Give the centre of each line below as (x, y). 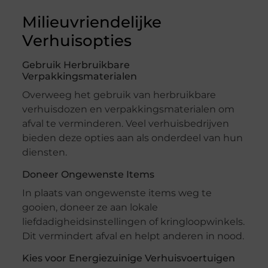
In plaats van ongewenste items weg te (117, 193)
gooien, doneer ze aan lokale (90, 208)
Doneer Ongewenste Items (88, 175)
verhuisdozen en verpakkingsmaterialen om (128, 109)
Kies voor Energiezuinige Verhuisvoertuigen (128, 258)
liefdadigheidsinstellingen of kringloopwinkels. (133, 222)
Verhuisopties (77, 41)
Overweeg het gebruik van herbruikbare (119, 95)
